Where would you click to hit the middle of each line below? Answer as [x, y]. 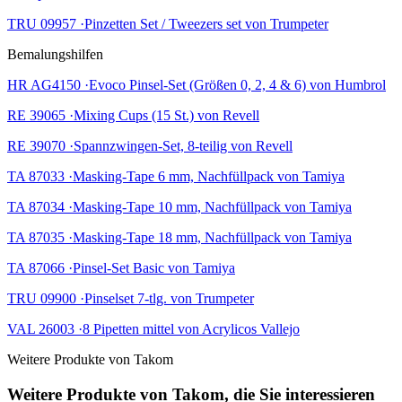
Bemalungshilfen [55, 54]
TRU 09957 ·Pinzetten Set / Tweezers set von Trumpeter [168, 23]
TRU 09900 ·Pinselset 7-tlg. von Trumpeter [131, 298]
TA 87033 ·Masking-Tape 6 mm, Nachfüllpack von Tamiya [176, 176]
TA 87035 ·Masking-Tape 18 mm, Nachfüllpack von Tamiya [179, 237]
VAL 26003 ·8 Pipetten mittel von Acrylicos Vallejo [153, 328]
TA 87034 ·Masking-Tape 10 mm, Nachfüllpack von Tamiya [179, 206]
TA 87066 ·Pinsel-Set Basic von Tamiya [121, 267]
